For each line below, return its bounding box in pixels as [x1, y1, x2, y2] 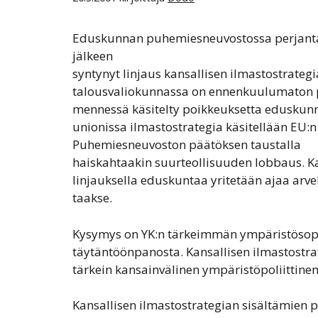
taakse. [72, 190, 112, 207]
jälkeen [72, 48, 113, 65]
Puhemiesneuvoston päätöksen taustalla [72, 136, 301, 153]
